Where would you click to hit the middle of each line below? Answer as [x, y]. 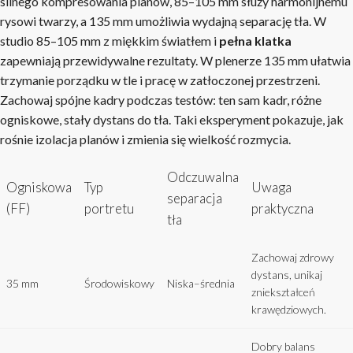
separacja [195, 198]
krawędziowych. [289, 309]
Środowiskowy [119, 283]
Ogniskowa [39, 187]
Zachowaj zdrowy [293, 257]
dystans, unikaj [287, 275]
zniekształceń [283, 292]
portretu [109, 208]
